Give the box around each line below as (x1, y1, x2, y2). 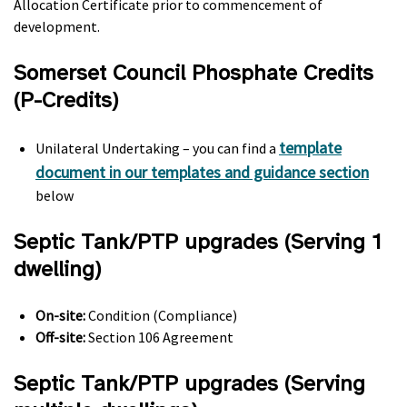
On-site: (35, 306, 88, 324)
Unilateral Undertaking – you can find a (35, 139, 279, 157)
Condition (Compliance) (88, 306, 237, 324)
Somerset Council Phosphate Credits (14, 59, 373, 86)
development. (14, 17, 100, 35)
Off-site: (35, 328, 85, 346)
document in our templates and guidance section (35, 162, 369, 183)
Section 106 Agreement (85, 328, 233, 346)
